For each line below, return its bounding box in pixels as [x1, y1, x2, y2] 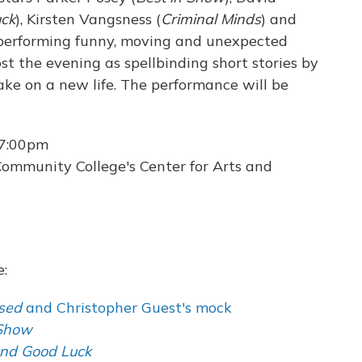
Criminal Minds [161, 9, 261, 28]
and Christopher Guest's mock [22, 297, 232, 317]
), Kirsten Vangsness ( [15, 9, 161, 28]
